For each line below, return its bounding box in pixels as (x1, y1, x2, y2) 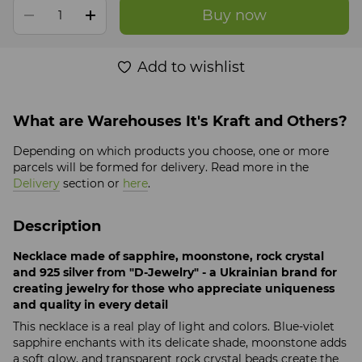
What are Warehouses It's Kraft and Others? (13, 112, 347, 130)
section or (60, 175, 123, 191)
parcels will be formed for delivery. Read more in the (13, 159, 309, 175)
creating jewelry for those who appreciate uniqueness (13, 280, 335, 296)
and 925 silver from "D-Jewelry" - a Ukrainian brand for (13, 264, 337, 280)
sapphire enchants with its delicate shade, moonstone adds (13, 335, 347, 350)
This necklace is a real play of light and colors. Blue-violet (13, 318, 335, 334)
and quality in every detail (13, 297, 168, 312)
